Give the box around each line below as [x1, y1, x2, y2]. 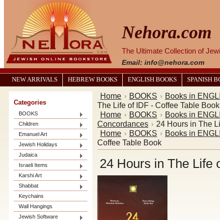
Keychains [19, 193, 44, 199]
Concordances [97, 119, 148, 128]
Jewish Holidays [19, 141, 57, 147]
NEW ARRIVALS [12, 76, 57, 83]
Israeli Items [19, 162, 48, 168]
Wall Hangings [19, 203, 53, 209]
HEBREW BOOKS [68, 76, 117, 83]
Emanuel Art [19, 131, 47, 137]
